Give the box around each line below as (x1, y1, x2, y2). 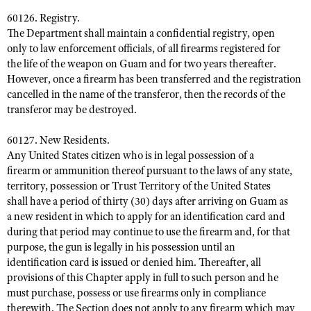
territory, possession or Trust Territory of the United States (7, 179, 271, 193)
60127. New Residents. (7, 133, 110, 147)
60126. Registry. (7, 11, 80, 25)
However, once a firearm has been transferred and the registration (7, 72, 301, 86)
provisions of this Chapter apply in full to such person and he (7, 271, 278, 285)
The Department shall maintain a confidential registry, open (7, 26, 275, 40)
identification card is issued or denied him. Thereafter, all (7, 255, 261, 269)
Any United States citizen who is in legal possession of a (7, 149, 254, 162)
